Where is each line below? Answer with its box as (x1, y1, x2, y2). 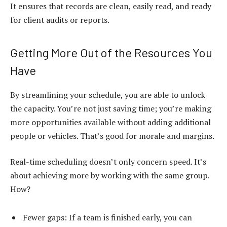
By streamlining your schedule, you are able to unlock (10, 89, 205, 100)
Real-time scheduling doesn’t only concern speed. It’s (10, 156, 206, 168)
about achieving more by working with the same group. (10, 170, 209, 181)
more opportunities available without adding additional (10, 116, 211, 128)
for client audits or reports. (10, 14, 109, 26)
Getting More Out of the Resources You (10, 45, 212, 60)
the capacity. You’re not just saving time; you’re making (10, 102, 211, 114)
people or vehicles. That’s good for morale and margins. (10, 130, 214, 141)
